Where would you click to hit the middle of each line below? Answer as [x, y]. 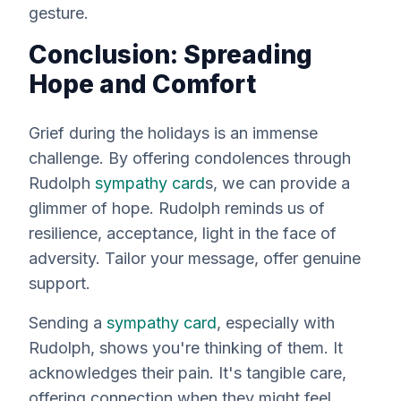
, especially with [276, 323]
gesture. [59, 13]
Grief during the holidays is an [141, 133]
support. [60, 283]
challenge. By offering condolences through [190, 158]
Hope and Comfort [142, 84]
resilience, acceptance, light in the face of [183, 233]
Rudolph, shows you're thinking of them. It [186, 348]
